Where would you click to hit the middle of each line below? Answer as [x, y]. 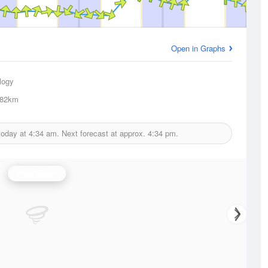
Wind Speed [37, 173]
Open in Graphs [198, 48]
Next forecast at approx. [103, 133]
